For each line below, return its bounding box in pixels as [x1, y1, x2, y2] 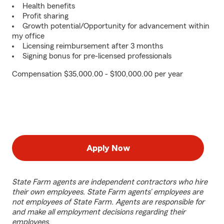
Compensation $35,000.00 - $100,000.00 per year [12, 70, 183, 78]
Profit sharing [22, 12, 68, 20]
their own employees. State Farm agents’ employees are [12, 188, 203, 196]
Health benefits [22, 2, 75, 10]
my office [12, 32, 44, 40]
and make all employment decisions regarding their [12, 208, 185, 216]
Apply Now [86, 143, 130, 152]
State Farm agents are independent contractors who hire [12, 178, 207, 186]
